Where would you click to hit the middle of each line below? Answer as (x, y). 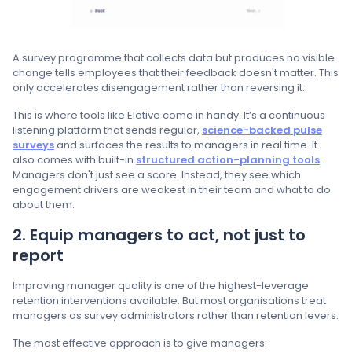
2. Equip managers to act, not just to (159, 235)
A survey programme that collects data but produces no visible (174, 58)
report (38, 256)
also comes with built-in (74, 160)
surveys (33, 145)
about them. (44, 205)
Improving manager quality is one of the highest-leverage (161, 286)
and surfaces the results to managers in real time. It (186, 145)
